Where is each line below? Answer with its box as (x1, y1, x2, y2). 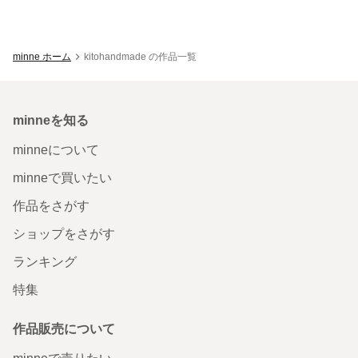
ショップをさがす (13, 226, 115, 241)
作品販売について (13, 321, 115, 336)
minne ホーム (13, 50, 71, 62)
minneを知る (13, 113, 89, 127)
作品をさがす (13, 198, 89, 213)
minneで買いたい (13, 170, 112, 185)
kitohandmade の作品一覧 (84, 50, 197, 62)
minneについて (13, 142, 99, 157)
